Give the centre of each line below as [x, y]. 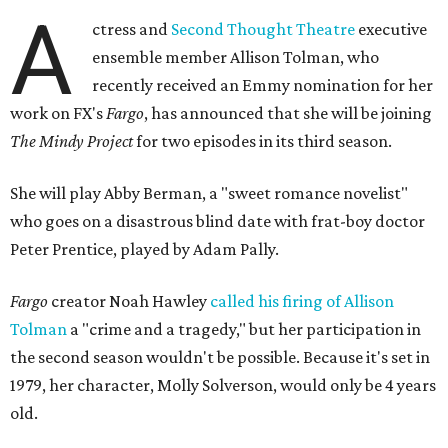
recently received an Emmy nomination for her [263, 85]
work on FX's [58, 113]
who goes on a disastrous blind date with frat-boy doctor [217, 221]
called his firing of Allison [302, 301]
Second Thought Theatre [263, 29]
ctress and [132, 29]
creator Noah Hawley [129, 301]
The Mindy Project [71, 141]
